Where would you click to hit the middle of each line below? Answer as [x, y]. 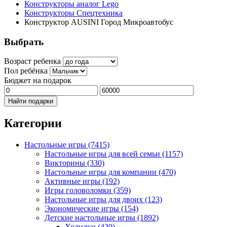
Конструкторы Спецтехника [73, 13]
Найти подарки [31, 101]
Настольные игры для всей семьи [103, 154]
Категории [33, 123]
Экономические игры [83, 209]
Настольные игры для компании [102, 172]
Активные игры [73, 181]
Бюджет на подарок [38, 81]
